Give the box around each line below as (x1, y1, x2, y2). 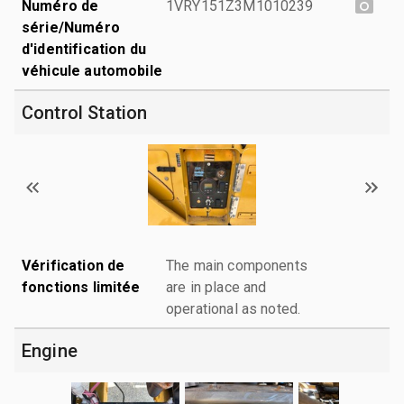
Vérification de (22, 256, 125, 274)
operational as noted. (166, 299, 301, 317)
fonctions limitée (22, 278, 141, 296)
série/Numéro (22, 18, 120, 36)
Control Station (22, 101, 148, 124)
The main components (166, 256, 308, 274)
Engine (22, 339, 78, 362)
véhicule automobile (22, 61, 162, 79)
